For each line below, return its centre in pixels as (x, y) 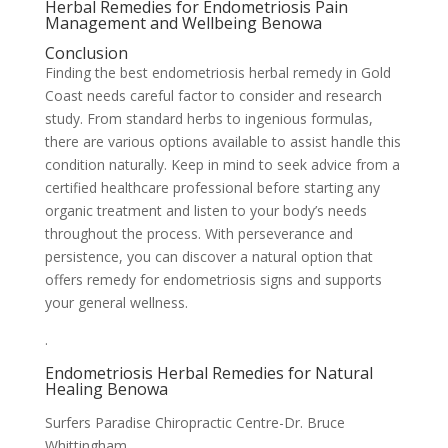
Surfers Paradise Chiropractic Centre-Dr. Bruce (194, 422)
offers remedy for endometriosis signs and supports (213, 279)
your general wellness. (116, 302)
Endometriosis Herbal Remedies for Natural (208, 373)
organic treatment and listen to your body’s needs (205, 210)
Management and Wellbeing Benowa (183, 23)
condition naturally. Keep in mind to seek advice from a (222, 164)
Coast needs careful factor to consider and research (213, 95)
